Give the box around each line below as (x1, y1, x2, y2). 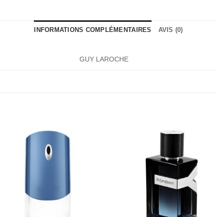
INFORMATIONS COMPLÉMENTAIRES (34, 26, 152, 34)
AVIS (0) (158, 26, 183, 34)
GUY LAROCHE (79, 55, 129, 63)
